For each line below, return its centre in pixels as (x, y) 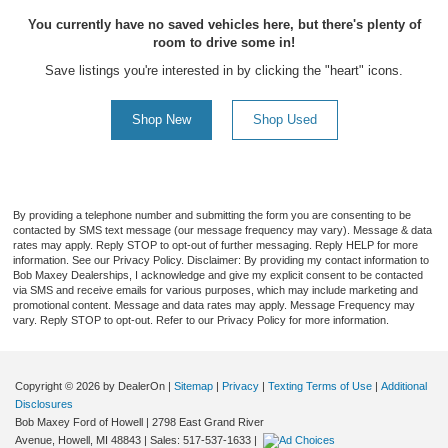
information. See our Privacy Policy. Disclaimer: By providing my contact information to (221, 259)
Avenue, (35, 439)
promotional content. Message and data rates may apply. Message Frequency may (214, 304)
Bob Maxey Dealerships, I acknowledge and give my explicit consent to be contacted (218, 274)
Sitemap (193, 385)
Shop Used (284, 119)
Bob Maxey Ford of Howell (79, 421)
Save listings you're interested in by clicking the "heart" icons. (224, 70)
